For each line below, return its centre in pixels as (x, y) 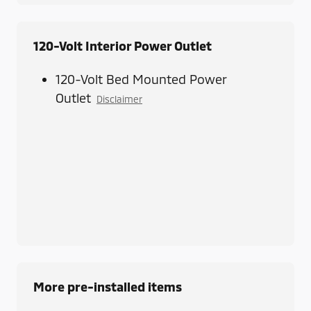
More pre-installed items (108, 287)
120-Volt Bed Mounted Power (141, 79)
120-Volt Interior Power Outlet (123, 46)
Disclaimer (119, 99)
